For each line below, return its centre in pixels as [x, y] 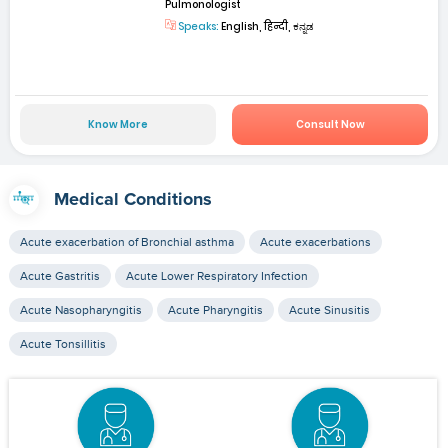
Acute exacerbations [315, 241]
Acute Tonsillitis [62, 343]
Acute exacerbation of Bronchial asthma [126, 241]
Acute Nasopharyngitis [80, 309]
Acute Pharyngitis [215, 309]
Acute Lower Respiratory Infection [216, 275]
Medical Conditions [132, 199]
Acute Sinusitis [329, 309]
